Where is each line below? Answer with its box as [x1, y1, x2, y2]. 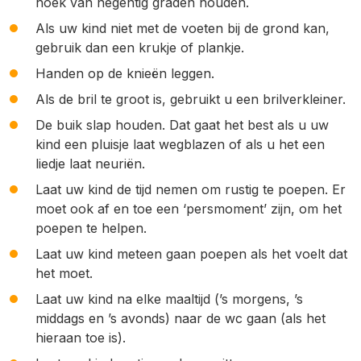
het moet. [35, 265, 93, 281]
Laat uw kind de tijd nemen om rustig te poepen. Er [35, 181, 346, 197]
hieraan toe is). [35, 330, 126, 346]
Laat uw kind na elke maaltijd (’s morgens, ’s [35, 291, 303, 307]
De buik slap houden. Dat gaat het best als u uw [35, 117, 329, 133]
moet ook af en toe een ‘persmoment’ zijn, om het [35, 201, 342, 217]
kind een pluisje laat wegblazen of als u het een [35, 136, 325, 152]
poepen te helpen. [35, 220, 147, 236]
